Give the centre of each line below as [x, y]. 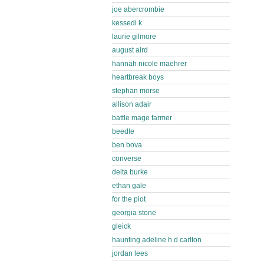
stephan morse [136, 91]
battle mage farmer [142, 118]
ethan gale [129, 186]
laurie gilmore [134, 37]
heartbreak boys [138, 77]
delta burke [130, 172]
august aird [130, 50]
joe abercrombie [138, 9]
